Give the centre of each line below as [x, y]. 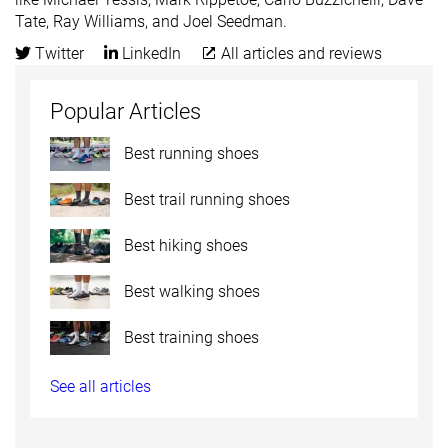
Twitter [57, 53]
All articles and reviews [299, 53]
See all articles [100, 386]
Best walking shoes [192, 291]
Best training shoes [191, 337]
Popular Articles [125, 111]
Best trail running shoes [207, 199]
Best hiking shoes [186, 245]
